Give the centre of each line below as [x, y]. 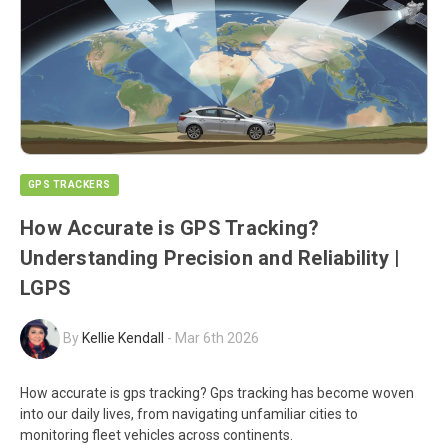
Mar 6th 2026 [217, 337]
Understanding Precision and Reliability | [210, 258]
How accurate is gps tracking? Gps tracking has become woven [217, 393]
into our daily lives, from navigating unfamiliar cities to [189, 414]
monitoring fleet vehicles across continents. [156, 435]
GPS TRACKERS [69, 184]
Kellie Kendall [123, 337]
